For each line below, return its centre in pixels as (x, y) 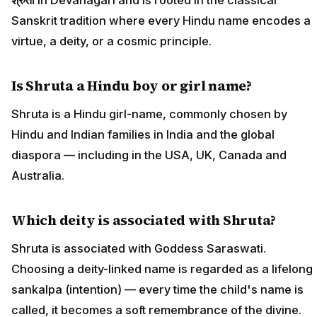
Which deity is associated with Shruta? (144, 220)
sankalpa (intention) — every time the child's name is (157, 290)
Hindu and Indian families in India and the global (143, 134)
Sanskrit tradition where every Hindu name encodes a (161, 20)
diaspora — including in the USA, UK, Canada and (149, 155)
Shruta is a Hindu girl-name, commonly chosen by (149, 114)
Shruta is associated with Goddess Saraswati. (139, 249)
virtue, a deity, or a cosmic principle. (111, 41)
